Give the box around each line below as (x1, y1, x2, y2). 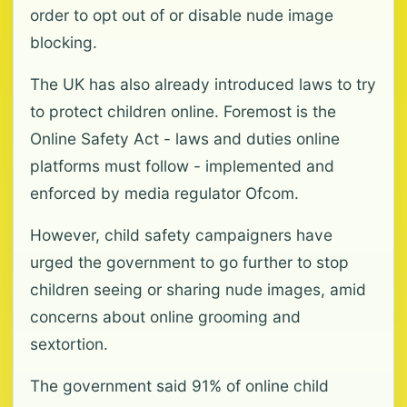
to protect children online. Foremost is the (30, 102, 336, 121)
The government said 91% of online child (30, 376, 329, 395)
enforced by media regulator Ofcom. (30, 184, 299, 203)
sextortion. (30, 334, 108, 353)
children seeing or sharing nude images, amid (30, 280, 366, 299)
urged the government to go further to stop (30, 253, 349, 272)
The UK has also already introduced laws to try (30, 74, 376, 94)
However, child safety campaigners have (30, 225, 333, 244)
